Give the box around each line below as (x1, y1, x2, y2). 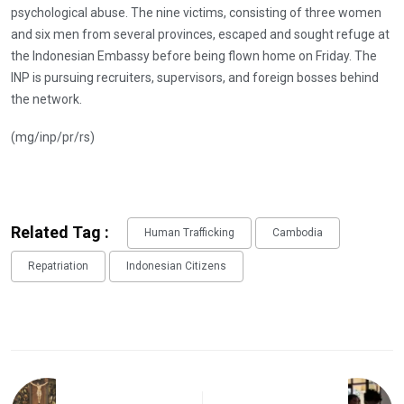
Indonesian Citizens (126, 260, 226, 273)
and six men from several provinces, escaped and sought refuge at (11, 26, 390, 41)
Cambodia (272, 226, 323, 240)
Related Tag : (11, 222, 109, 242)
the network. (11, 91, 82, 106)
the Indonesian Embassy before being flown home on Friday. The (11, 48, 377, 63)
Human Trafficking (144, 226, 234, 240)
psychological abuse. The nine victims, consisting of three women (11, 5, 381, 20)
